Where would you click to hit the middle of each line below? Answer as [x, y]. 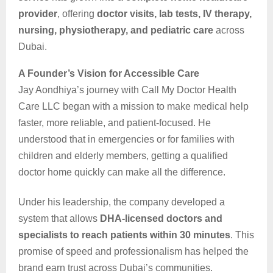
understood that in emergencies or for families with [126, 140]
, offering [77, 14]
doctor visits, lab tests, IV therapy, [174, 14]
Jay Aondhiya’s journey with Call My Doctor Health [127, 90]
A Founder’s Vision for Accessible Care [109, 74]
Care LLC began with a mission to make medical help [133, 107]
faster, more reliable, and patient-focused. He [115, 123]
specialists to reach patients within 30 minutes [124, 235]
